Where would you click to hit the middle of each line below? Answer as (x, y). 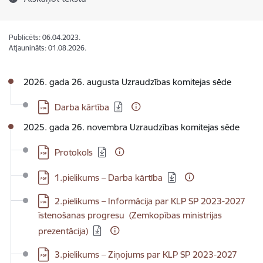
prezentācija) (63, 231)
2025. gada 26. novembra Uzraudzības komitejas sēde (131, 127)
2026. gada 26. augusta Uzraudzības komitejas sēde (127, 82)
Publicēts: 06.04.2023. (45, 37)
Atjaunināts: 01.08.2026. (48, 48)
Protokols (74, 152)
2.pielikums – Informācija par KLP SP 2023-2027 (150, 201)
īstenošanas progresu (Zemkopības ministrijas (130, 215)
